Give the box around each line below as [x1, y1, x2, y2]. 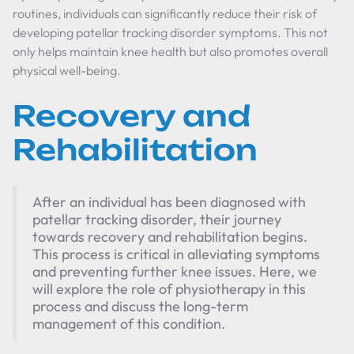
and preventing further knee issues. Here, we [32, 262, 317, 281]
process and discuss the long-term [32, 297, 248, 315]
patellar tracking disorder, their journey [32, 210, 281, 228]
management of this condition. [32, 314, 225, 333]
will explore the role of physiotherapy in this [32, 280, 306, 298]
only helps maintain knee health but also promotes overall [13, 43, 328, 59]
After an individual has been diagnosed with [32, 193, 306, 211]
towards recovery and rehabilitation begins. [32, 228, 307, 246]
